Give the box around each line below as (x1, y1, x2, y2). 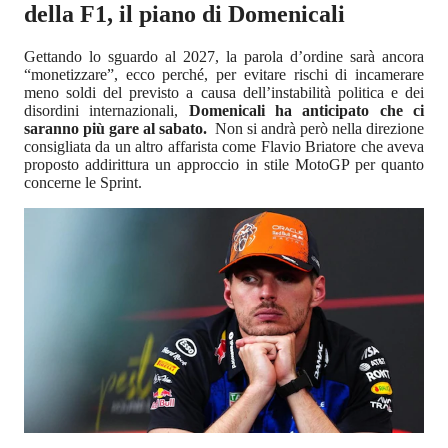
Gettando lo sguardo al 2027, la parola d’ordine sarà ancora (24, 48, 424, 65)
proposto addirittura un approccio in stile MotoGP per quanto (24, 156, 424, 173)
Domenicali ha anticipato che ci (178, 102, 425, 119)
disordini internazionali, (24, 102, 179, 119)
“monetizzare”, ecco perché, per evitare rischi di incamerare (24, 66, 424, 83)
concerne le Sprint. (24, 174, 142, 191)
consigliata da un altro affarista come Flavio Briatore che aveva (24, 138, 424, 155)
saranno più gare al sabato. (24, 120, 215, 137)
